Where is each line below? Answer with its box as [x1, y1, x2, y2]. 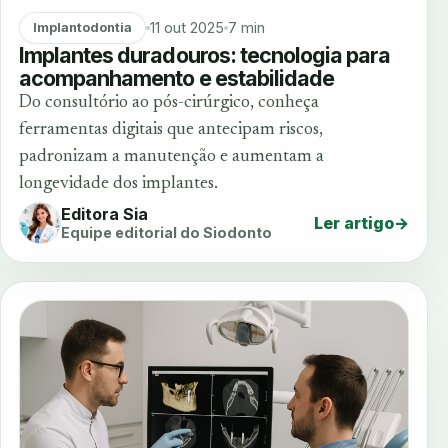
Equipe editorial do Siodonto [61, 224, 272, 242]
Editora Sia [61, 204, 148, 225]
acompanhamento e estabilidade [19, 64, 335, 91]
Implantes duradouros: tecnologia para [19, 41, 391, 68]
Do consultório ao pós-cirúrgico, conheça [19, 93, 319, 112]
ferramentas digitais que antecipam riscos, [19, 120, 323, 139]
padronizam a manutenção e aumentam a [19, 147, 324, 166]
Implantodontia [32, 20, 132, 36]
